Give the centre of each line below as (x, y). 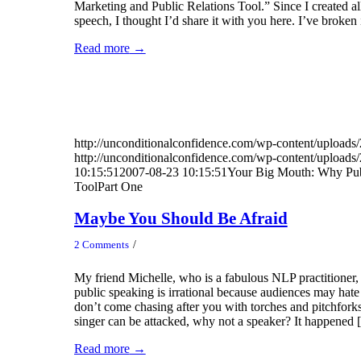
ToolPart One (108, 186)
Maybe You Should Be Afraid (180, 219)
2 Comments (101, 244)
